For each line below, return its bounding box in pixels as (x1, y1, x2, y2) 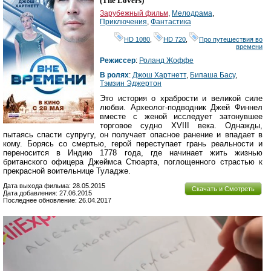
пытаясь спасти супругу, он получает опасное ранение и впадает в (3, 129, 263, 139)
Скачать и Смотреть (191, 185, 255, 193)
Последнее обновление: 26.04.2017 (3, 196, 111, 204)
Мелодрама (172, 8, 212, 18)
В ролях (100, 70, 129, 79)
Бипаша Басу (190, 70, 235, 79)
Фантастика (151, 17, 191, 26)
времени (236, 42, 263, 50)
